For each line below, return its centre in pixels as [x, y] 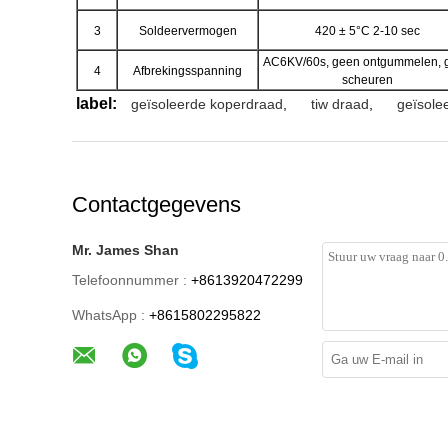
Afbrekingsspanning [187, 70]
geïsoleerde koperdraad [207, 103]
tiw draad [340, 103]
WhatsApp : [108, 314]
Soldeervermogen [187, 30]
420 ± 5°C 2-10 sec [367, 30]
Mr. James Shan [125, 249]
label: [96, 103]
